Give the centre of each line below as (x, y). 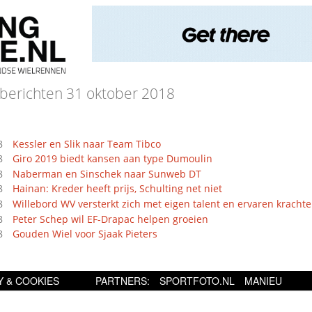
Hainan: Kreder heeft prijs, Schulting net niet (118, 189)
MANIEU (264, 280)
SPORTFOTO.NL (197, 280)
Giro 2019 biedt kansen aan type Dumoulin (113, 159)
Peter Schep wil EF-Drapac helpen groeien (111, 219)
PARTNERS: (123, 280)
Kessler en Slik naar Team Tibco (87, 143)
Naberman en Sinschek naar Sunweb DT (107, 173)
